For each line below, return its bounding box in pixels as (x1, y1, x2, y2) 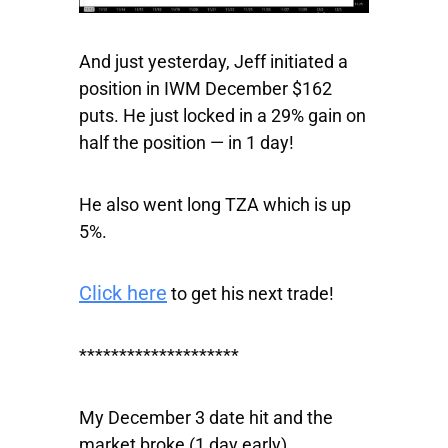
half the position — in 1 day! (79, 132, 294, 154)
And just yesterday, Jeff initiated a (79, 51, 348, 73)
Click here (79, 281, 167, 306)
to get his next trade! (167, 283, 334, 305)
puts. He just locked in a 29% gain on (79, 105, 366, 127)
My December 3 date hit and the (79, 407, 333, 429)
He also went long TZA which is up (79, 194, 351, 216)
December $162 (201, 78, 332, 100)
